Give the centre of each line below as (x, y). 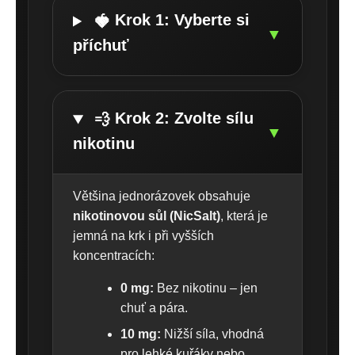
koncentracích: (114, 255)
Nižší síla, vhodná (212, 334)
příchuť (101, 45)
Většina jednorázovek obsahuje (162, 196)
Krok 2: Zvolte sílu (185, 118)
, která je (244, 216)
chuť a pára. (154, 307)
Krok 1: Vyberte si (183, 19)
